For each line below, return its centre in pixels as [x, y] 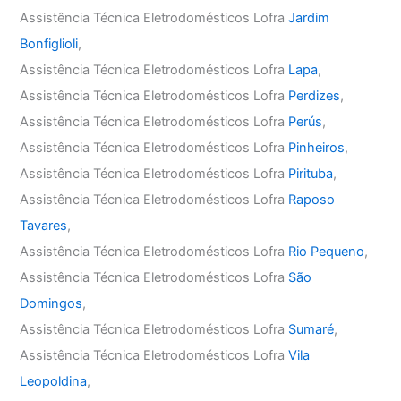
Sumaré [311, 330]
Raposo [312, 200]
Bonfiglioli [49, 44]
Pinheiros [317, 148]
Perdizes [315, 96]
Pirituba [311, 174]
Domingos [51, 304]
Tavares [44, 226]
